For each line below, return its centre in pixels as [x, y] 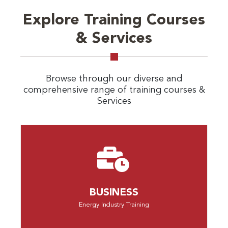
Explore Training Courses [114, 20]
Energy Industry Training [114, 205]
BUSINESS [114, 193]
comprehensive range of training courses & [114, 90]
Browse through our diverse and [114, 79]
